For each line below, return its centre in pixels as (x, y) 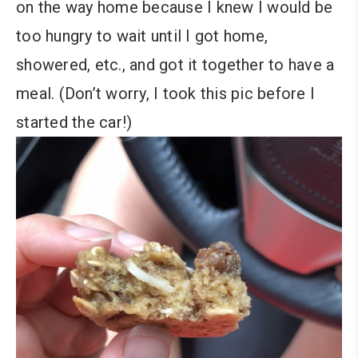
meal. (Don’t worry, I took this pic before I (165, 93)
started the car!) (74, 122)
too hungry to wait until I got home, (142, 36)
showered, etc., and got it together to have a (175, 64)
